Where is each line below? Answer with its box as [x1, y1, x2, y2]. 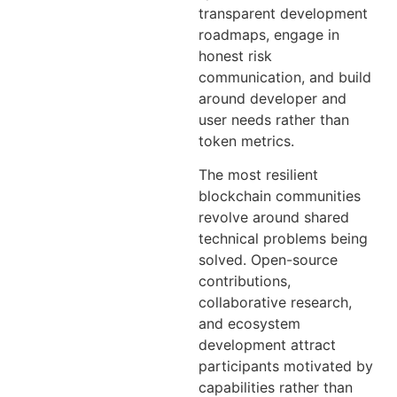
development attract [198, 336, 336, 354]
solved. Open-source [198, 251, 338, 269]
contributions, [198, 272, 291, 291]
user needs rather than [198, 110, 349, 128]
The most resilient [198, 166, 318, 184]
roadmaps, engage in [198, 25, 339, 43]
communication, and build [198, 67, 371, 86]
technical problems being [198, 230, 368, 248]
